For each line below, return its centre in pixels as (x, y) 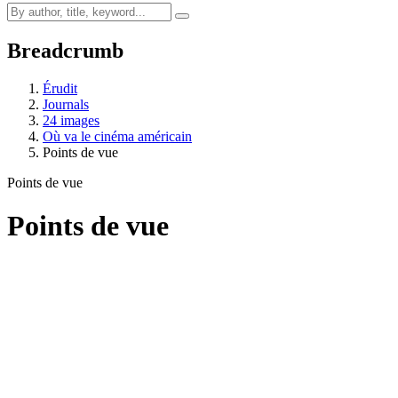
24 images (71, 120)
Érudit (60, 88)
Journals (66, 104)
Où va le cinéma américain (117, 136)
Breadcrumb (65, 50)
